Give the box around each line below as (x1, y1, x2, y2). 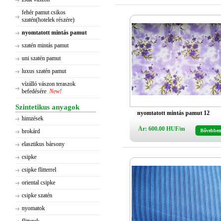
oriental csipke (22, 179, 55, 186)
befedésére (22, 88, 46, 95)
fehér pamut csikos (22, 9, 66, 16)
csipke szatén (22, 192, 52, 199)
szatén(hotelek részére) (22, 16, 74, 23)
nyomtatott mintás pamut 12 (137, 110, 210, 116)
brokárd (22, 128, 40, 135)
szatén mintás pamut (22, 42, 69, 49)
